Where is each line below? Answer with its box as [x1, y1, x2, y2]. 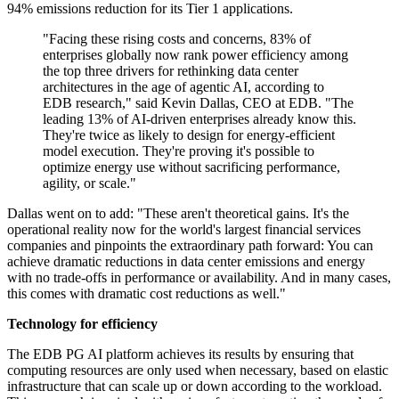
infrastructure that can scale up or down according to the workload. [7, 379, 382, 395]
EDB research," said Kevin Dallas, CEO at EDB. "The [43, 95, 354, 111]
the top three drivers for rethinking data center [43, 63, 298, 79]
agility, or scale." [43, 175, 136, 191]
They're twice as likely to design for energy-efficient [43, 127, 335, 143]
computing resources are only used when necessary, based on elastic [7, 362, 388, 379]
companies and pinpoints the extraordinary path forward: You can [7, 238, 373, 254]
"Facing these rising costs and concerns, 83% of [43, 31, 311, 47]
